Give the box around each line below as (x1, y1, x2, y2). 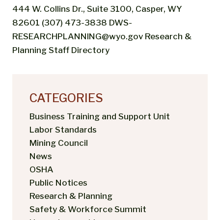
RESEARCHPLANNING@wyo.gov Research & (12, 31, 192, 41)
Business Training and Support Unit (29, 111, 170, 121)
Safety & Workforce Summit (29, 204, 146, 214)
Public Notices (29, 177, 87, 188)
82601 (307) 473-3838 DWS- (12, 17, 132, 27)
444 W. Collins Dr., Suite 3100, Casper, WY (12, 3, 182, 14)
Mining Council (29, 137, 88, 148)
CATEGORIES (29, 90, 103, 105)
